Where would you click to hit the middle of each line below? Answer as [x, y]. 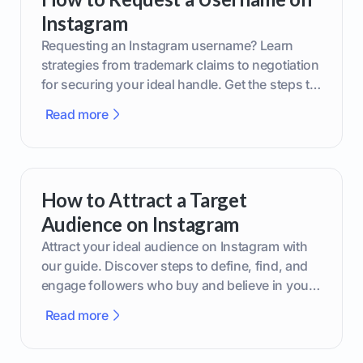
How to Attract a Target [144, 200]
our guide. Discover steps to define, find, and [174, 266]
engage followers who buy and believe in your [177, 286]
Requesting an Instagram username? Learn [167, 45]
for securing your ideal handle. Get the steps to [179, 84]
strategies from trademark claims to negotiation [180, 64]
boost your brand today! [113, 103]
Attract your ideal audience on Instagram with [174, 247]
